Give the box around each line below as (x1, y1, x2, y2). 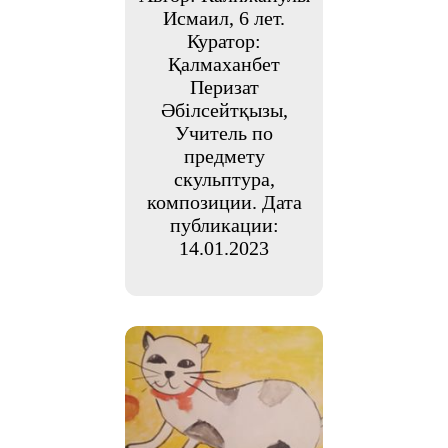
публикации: (169, 213, 279, 236)
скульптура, (173, 167, 275, 190)
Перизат (189, 75, 259, 98)
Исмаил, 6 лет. (163, 6, 285, 29)
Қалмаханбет (168, 52, 280, 75)
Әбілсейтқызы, (160, 98, 288, 121)
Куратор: (187, 29, 261, 52)
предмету (183, 144, 265, 167)
